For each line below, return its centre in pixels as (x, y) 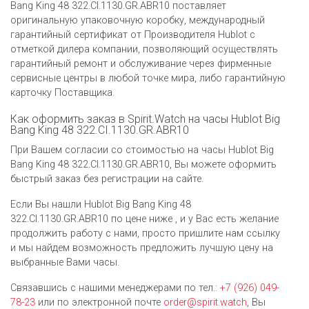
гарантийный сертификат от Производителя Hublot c (133, 34)
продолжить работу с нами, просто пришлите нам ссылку (145, 233)
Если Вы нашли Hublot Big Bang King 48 (101, 204)
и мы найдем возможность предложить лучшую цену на (142, 248)
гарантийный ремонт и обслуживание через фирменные (141, 63)
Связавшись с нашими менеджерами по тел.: (115, 288)
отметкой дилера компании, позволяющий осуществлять (144, 49)
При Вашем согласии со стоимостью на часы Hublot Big (142, 150)
